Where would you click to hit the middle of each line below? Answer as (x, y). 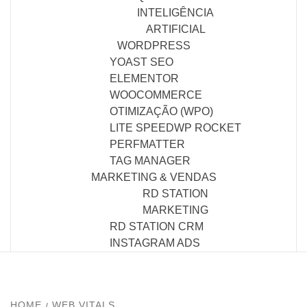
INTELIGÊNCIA (175, 12)
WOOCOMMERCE (156, 95)
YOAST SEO (142, 62)
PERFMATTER (147, 144)
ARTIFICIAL (175, 29)
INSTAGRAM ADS (155, 243)
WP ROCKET (208, 127)
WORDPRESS (153, 45)
